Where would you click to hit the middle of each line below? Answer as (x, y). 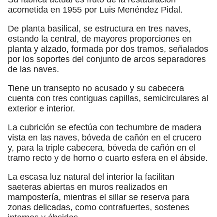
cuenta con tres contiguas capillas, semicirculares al (108, 98)
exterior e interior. (41, 108)
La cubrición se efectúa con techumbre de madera (105, 127)
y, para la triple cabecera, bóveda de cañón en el (102, 147)
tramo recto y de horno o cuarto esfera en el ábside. (108, 158)
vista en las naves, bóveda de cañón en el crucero (105, 137)
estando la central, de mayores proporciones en (100, 39)
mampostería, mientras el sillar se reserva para (99, 197)
